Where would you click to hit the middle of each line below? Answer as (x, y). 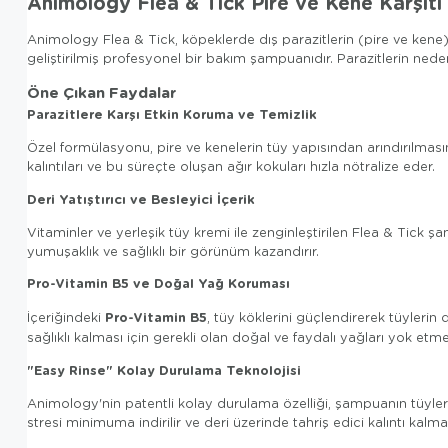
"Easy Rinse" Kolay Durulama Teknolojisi (164, 370)
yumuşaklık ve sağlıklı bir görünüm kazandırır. (173, 250)
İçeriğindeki (66, 317)
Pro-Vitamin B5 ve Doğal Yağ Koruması (158, 283)
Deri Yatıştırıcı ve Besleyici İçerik (141, 198)
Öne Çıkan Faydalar (101, 92)
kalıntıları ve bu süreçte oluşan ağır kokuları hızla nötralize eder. (231, 166)
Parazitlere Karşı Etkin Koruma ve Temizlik (172, 114)
